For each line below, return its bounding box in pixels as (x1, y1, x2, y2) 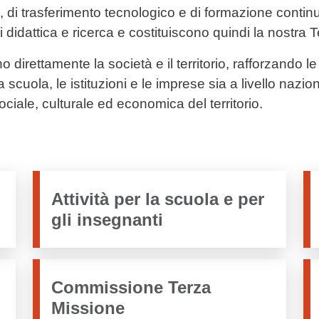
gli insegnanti (51, 210, 163, 229)
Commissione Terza (51, 277, 211, 297)
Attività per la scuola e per (51, 189, 264, 209)
